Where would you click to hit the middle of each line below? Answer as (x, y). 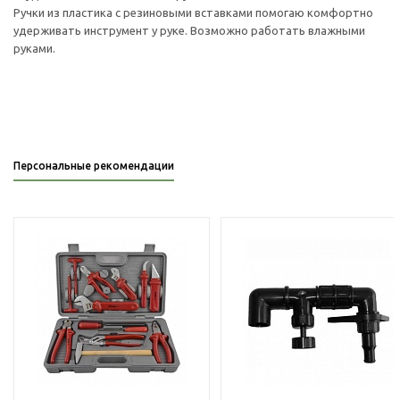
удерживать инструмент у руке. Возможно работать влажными (189, 30)
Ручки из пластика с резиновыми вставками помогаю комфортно (193, 12)
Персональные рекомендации (94, 166)
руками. (34, 48)
